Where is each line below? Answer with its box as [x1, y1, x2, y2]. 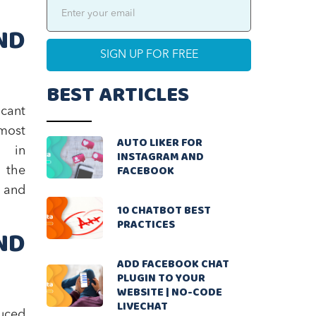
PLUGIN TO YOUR [117, 269, 205, 288]
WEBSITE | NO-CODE [117, 284, 222, 302]
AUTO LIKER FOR [117, 134, 202, 152]
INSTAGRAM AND [117, 148, 204, 166]
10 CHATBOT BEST [117, 202, 211, 220]
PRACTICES [117, 216, 175, 234]
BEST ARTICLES [47, 79, 189, 112]
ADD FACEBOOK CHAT [117, 255, 229, 274]
